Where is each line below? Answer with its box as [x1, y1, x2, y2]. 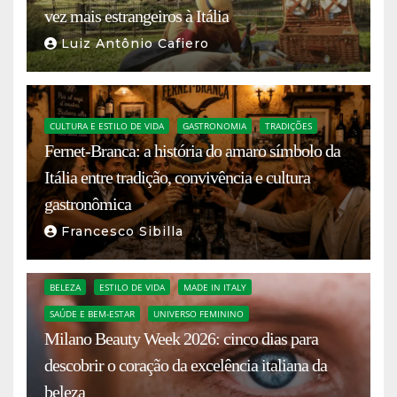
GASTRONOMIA [183, 120, 246, 133]
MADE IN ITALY [183, 281, 246, 294]
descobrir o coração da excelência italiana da [44, 355, 327, 376]
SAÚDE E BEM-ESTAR [50, 307, 135, 321]
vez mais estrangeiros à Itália [44, 6, 229, 27]
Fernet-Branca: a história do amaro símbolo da [44, 141, 340, 161]
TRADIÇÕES [265, 120, 312, 133]
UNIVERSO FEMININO [153, 307, 244, 321]
